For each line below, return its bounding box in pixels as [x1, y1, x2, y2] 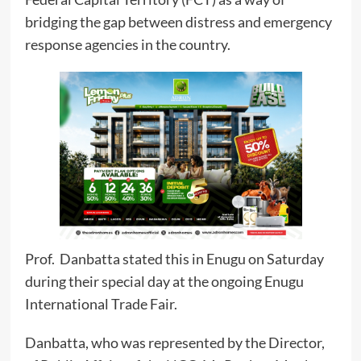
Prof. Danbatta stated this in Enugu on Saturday [24, 249, 324, 268]
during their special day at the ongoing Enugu [24, 272, 304, 290]
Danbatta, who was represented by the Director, [24, 333, 325, 351]
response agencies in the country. [24, 35, 230, 54]
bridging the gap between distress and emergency [24, 13, 332, 31]
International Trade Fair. [24, 294, 177, 313]
